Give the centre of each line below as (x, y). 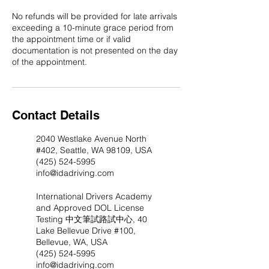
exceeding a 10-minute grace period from (93, 27)
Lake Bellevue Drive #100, (86, 230)
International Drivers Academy (94, 196)
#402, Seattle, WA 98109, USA (94, 150)
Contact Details (56, 115)
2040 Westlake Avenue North (91, 138)
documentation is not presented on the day (95, 50)
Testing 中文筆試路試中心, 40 (92, 219)
